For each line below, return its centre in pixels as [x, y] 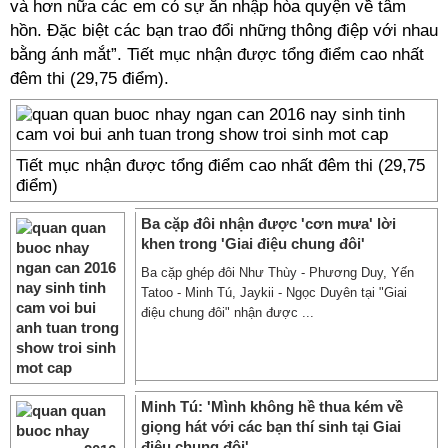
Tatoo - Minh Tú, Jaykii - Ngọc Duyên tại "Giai [274, 292]
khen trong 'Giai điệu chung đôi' [253, 243]
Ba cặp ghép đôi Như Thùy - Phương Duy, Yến [277, 272]
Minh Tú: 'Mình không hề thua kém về [272, 406]
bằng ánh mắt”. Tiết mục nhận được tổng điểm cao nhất [217, 54]
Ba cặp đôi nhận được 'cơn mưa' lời [268, 223]
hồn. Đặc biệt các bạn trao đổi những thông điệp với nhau [224, 30]
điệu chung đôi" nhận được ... [227, 312]
